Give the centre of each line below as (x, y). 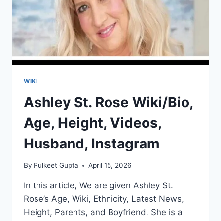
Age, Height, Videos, (92, 123)
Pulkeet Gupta (56, 166)
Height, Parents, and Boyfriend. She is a (103, 212)
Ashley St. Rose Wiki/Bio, (108, 102)
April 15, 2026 (110, 166)
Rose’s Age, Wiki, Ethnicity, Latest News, (104, 199)
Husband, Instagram (92, 143)
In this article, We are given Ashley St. (98, 186)
